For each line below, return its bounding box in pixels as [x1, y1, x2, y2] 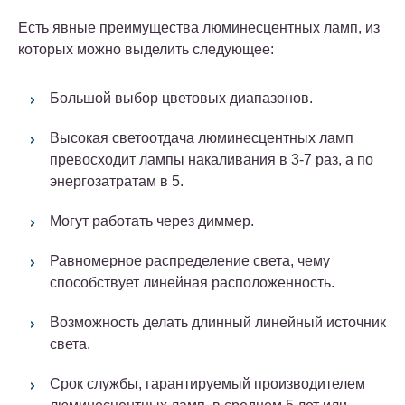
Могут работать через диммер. [50, 213, 254, 230]
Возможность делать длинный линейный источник [50, 315, 386, 331]
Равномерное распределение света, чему [50, 253, 330, 269]
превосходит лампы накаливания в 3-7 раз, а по [50, 152, 373, 168]
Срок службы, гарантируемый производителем [50, 376, 365, 392]
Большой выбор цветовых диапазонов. [50, 90, 313, 107]
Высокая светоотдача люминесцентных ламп [50, 130, 353, 146]
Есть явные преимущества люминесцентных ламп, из [18, 20, 380, 36]
